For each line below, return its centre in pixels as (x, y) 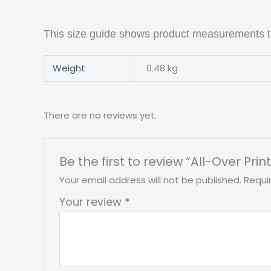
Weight (69, 68)
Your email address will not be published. (151, 180)
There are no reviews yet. (100, 116)
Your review (92, 202)
